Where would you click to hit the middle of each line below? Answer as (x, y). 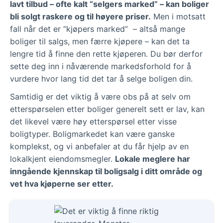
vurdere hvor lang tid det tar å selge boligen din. (101, 78)
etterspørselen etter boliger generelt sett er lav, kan (107, 109)
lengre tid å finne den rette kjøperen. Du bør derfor (106, 54)
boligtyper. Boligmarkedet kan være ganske (92, 134)
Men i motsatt (178, 16)
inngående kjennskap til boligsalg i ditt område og (106, 171)
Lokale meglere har (153, 159)
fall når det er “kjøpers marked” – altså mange (98, 29)
